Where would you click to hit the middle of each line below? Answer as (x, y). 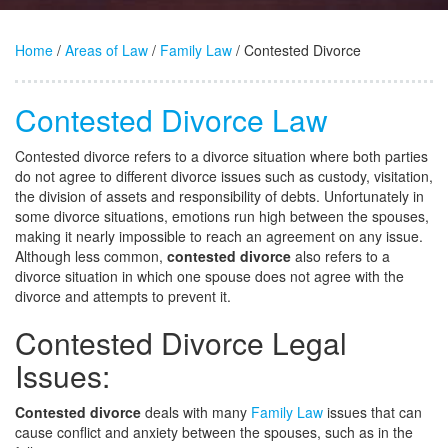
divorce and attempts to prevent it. (123, 296)
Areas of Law (106, 50)
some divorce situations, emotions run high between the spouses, (222, 216)
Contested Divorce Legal (181, 342)
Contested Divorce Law (171, 119)
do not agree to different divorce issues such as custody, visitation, (224, 176)
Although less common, (91, 256)
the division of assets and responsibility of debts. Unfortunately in (219, 196)
